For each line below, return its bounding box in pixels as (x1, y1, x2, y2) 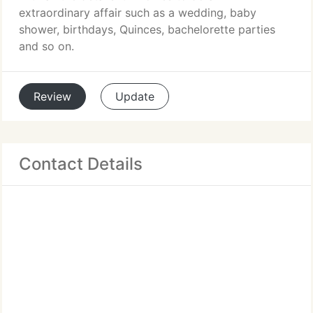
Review (34, 89, 71, 103)
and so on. (19, 39, 74, 53)
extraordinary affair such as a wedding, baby (19, 6, 256, 20)
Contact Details (19, 154, 143, 174)
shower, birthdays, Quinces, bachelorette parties (19, 22, 275, 36)
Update (115, 89, 154, 103)
